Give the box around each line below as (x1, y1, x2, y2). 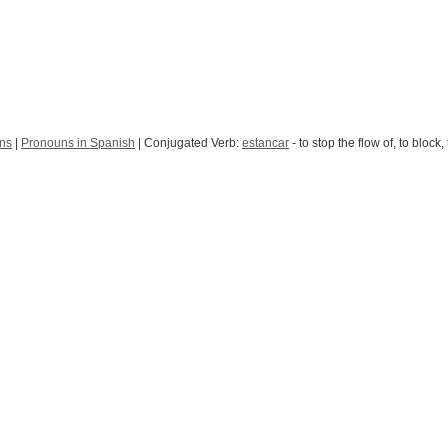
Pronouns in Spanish (21, 136, 135, 150)
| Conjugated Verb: (135, 136, 242, 150)
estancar (242, 136, 289, 150)
